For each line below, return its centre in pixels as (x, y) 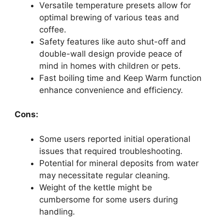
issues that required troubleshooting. (111, 151)
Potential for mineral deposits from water (119, 163)
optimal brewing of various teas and (109, 17)
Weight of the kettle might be (96, 187)
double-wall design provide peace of (111, 54)
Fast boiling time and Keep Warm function (120, 78)
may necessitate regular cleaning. (105, 175)
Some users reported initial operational (115, 139)
